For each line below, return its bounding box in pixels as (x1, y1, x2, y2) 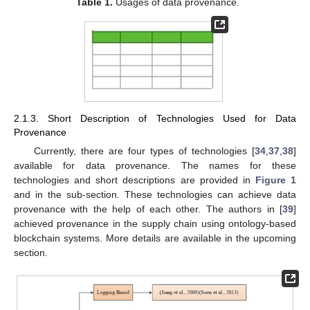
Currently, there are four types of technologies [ (33, 145, 255, 157)
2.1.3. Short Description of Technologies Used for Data (14, 112, 296, 124)
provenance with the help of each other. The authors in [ (14, 203, 282, 215)
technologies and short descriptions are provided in (14, 174, 255, 186)
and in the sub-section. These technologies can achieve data (14, 189, 296, 201)
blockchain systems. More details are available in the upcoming (14, 232, 296, 244)
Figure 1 (255, 174, 296, 186)
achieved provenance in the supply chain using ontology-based (14, 218, 296, 230)
